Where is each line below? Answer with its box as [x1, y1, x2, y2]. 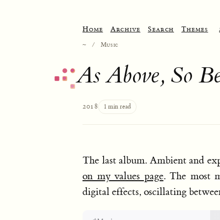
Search [147, 25, 174, 34]
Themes [181, 25, 208, 34]
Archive [110, 25, 140, 34]
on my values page [82, 169, 164, 182]
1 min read [103, 103, 131, 110]
